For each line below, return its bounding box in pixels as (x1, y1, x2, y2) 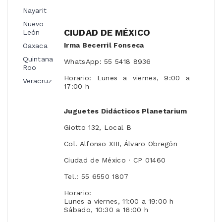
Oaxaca (23, 42, 48, 50)
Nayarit (23, 6, 47, 15)
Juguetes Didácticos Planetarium (64, 107, 187, 115)
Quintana (23, 55, 53, 63)
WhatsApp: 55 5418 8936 (64, 57, 151, 66)
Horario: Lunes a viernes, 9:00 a (64, 74, 190, 82)
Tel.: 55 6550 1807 (64, 172, 129, 181)
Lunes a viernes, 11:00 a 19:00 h (64, 197, 174, 206)
